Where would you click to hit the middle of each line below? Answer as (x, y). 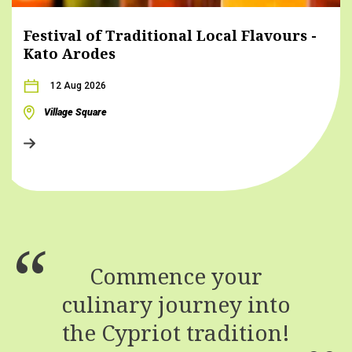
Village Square (75, 112)
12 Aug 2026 (78, 85)
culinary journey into (176, 304)
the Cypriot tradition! (176, 332)
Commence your (176, 275)
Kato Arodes (69, 53)
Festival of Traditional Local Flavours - (170, 35)
